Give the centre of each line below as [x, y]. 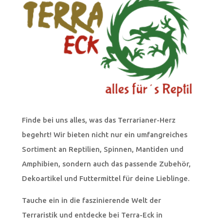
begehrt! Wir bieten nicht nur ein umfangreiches [104, 135]
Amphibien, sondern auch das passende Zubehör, [106, 164]
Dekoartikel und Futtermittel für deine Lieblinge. [106, 179]
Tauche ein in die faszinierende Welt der [91, 200]
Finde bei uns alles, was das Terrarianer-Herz [99, 120]
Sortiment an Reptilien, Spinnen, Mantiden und [102, 149]
